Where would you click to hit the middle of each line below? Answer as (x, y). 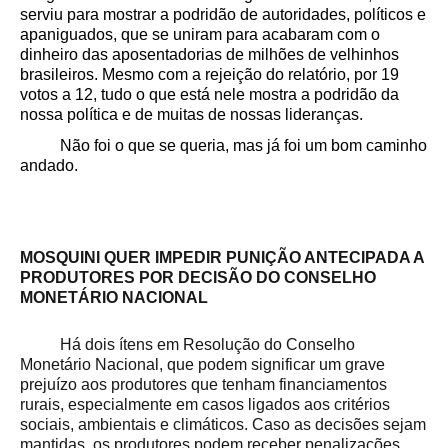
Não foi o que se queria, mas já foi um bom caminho (223, 145)
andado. (51, 165)
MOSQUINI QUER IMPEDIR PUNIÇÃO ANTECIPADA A (222, 257)
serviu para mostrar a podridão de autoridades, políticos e (223, 15)
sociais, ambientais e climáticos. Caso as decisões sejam (223, 424)
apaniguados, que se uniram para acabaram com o (200, 35)
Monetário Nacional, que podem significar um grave (202, 364)
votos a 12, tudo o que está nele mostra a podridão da (209, 95)
